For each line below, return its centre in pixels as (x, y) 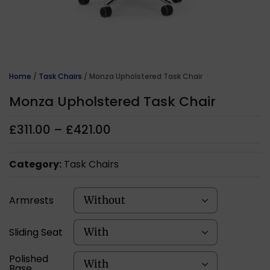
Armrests (31, 200)
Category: (35, 164)
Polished (29, 259)
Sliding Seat (36, 232)
